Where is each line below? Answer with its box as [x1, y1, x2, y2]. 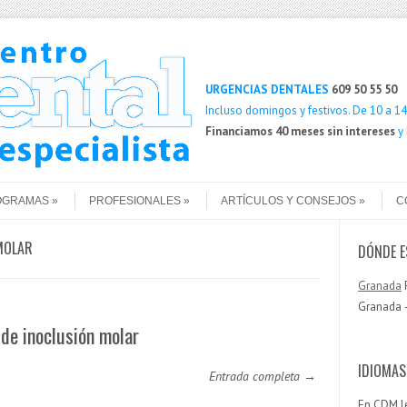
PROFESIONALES [89, 194, 181, 208]
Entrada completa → [209, 368, 316, 385]
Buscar [204, 43, 241, 59]
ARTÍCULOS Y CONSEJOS [221, 194, 356, 208]
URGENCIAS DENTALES [204, 82, 329, 97]
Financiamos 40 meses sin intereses [204, 124, 395, 139]
